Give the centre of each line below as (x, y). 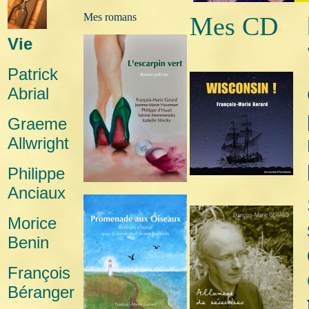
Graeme (37, 124)
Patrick (33, 74)
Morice (32, 223)
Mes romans (110, 17)
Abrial (28, 93)
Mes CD (234, 26)
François (39, 273)
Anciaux (37, 193)
